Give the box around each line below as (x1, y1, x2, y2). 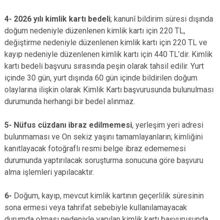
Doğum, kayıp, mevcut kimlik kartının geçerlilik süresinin (12, 191, 204, 200)
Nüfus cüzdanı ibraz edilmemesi (14, 120, 132, 130)
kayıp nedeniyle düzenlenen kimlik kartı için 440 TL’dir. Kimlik (4, 50, 213, 59)
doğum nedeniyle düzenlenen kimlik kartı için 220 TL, (4, 26, 185, 35)
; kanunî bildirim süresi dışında (110, 14, 213, 24)
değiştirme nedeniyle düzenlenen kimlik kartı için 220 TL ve (4, 38, 207, 47)
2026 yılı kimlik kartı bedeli (14, 14, 110, 24)
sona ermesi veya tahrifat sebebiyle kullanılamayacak (4, 203, 187, 212)
